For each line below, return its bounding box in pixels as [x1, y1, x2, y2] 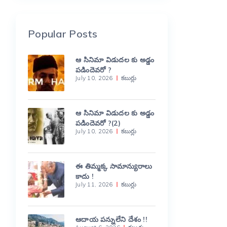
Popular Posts [28, 27, 98, 40]
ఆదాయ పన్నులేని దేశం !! [75, 215, 148, 224]
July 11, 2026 [75, 180, 113, 188]
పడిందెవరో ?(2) [75, 119, 121, 128]
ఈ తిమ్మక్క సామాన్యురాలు [75, 162, 153, 171]
